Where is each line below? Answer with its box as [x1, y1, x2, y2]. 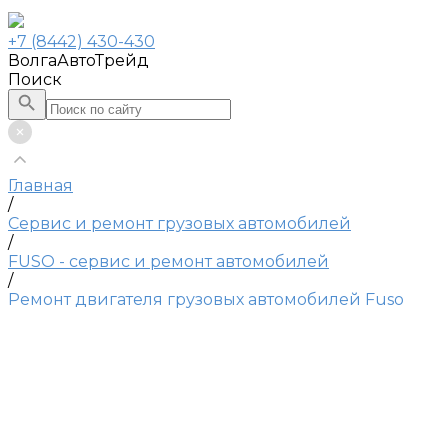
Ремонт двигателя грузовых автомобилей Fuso [8, 289, 404, 309]
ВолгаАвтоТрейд [8, 50, 149, 70]
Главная [8, 175, 73, 195]
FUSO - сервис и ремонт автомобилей [8, 251, 329, 271]
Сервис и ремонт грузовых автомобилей [8, 213, 351, 233]
